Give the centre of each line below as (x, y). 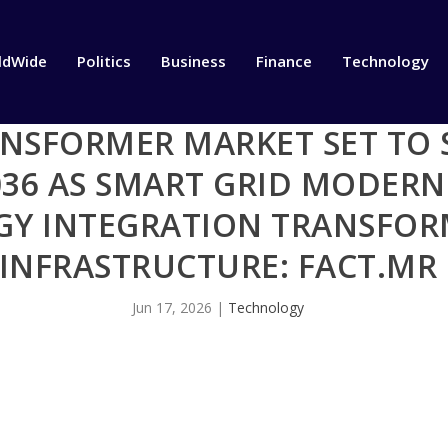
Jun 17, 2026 (172, 308)
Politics (103, 61)
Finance (283, 61)
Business (193, 61)
